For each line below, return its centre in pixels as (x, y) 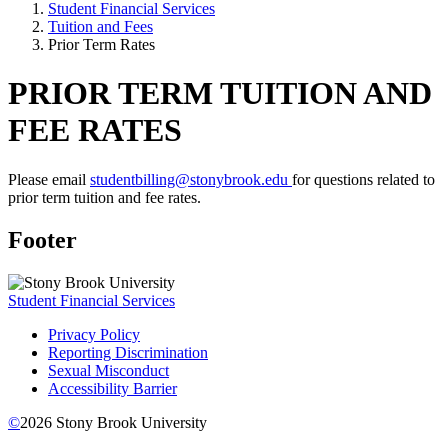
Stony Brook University (129, 422)
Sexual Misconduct (108, 370)
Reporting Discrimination (128, 352)
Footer (42, 239)
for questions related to (363, 179)
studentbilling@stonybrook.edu (191, 179)
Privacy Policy (94, 334)
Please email (49, 179)
